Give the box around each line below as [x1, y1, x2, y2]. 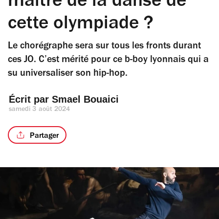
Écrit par [9, 94, 52, 105]
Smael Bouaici [52, 94, 119, 105]
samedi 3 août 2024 [9, 107, 70, 113]
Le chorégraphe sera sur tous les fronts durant [8, 42, 201, 52]
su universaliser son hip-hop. [8, 69, 128, 79]
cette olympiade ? [8, 16, 153, 35]
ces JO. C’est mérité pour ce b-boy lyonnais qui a [8, 56, 209, 66]
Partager [29, 132, 59, 140]
